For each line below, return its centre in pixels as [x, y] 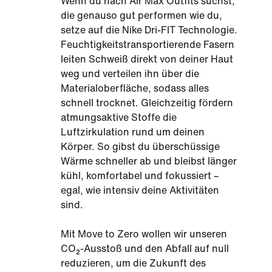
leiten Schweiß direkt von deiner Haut [147, 59]
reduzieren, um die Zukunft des [133, 263]
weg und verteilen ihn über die [130, 73]
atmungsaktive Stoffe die [119, 117]
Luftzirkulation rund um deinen [133, 132]
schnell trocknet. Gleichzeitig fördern [147, 103]
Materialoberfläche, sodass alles [135, 88]
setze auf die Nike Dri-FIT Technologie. [149, 30]
